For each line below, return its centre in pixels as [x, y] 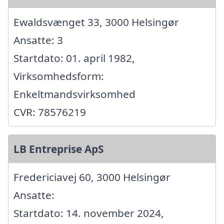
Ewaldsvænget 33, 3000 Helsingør [96, 22]
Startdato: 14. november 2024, [89, 213]
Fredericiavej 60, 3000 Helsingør [92, 177]
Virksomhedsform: [59, 76]
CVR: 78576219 [50, 112]
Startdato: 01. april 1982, [74, 58]
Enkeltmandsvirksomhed [74, 94]
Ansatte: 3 [38, 40]
